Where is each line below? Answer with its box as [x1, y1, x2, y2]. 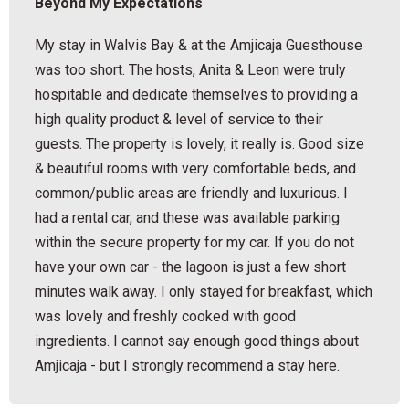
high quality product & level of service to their [35, 110, 324, 128]
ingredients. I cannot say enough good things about [35, 331, 360, 350]
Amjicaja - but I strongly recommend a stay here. [35, 356, 341, 374]
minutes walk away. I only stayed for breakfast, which [35, 282, 373, 300]
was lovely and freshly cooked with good [35, 307, 297, 325]
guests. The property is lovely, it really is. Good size [35, 134, 365, 152]
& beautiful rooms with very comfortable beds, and [35, 159, 357, 177]
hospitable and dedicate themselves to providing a [35, 85, 359, 103]
